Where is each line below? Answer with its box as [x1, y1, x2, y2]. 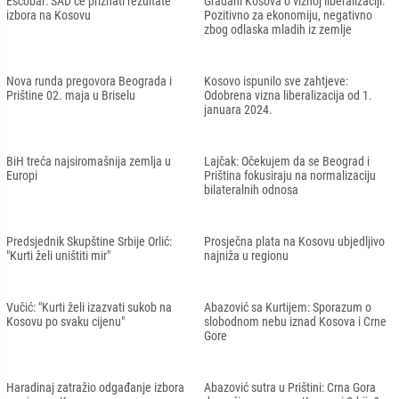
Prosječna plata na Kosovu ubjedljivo [204, 233, 385, 248]
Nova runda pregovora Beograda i [6, 73, 172, 88]
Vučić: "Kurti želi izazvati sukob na [6, 299, 172, 314]
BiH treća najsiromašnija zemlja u [6, 153, 171, 168]
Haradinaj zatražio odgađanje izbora [6, 379, 184, 395]
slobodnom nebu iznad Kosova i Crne [204, 313, 387, 329]
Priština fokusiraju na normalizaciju [204, 167, 376, 183]
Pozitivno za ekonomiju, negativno [204, 7, 372, 22]
